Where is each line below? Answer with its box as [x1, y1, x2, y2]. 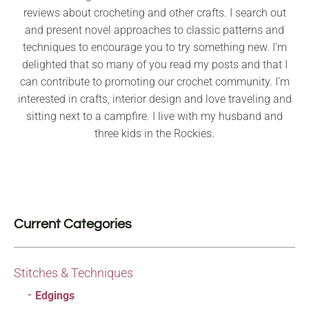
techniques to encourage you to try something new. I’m [22, 41, 287, 54]
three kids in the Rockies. [94, 127, 215, 141]
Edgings [35, 289, 74, 303]
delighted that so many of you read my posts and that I [21, 58, 288, 72]
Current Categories [14, 217, 132, 232]
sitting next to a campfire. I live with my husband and [26, 110, 283, 123]
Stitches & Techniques [14, 266, 133, 281]
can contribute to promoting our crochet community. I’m [19, 75, 290, 89]
